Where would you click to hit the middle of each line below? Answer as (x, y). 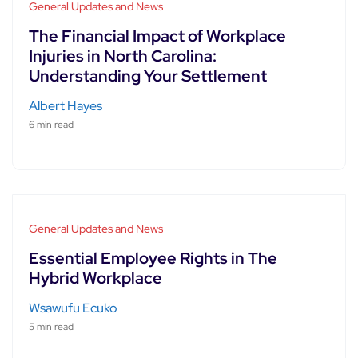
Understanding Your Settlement (148, 76)
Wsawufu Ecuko (73, 308)
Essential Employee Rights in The (153, 258)
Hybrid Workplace (95, 278)
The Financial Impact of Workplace (157, 36)
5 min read (51, 326)
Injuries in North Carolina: (123, 56)
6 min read (51, 124)
